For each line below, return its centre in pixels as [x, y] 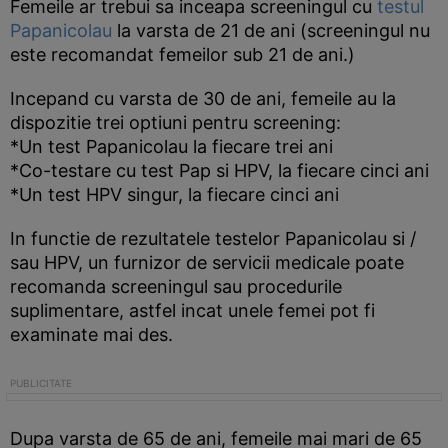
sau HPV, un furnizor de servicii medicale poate [207, 263]
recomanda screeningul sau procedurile [176, 287]
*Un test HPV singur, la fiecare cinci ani [174, 195]
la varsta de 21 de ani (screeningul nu [271, 31]
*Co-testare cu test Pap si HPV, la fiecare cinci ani [219, 171]
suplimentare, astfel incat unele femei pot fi [192, 311]
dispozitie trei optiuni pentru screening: [175, 123]
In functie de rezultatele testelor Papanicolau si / [213, 239]
